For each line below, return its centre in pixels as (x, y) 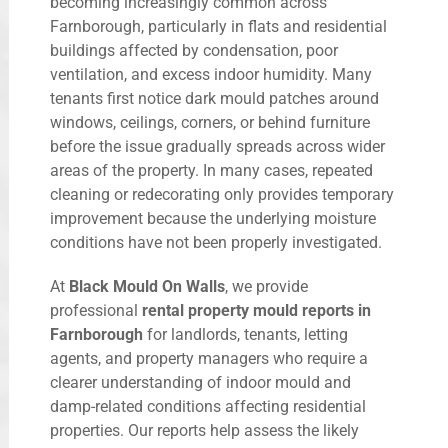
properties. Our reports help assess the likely (204, 431)
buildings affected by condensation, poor (194, 51)
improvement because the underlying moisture (213, 219)
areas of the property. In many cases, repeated (211, 171)
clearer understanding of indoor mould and (200, 383)
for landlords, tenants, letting (245, 335)
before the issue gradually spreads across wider (217, 147)
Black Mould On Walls (147, 287)
